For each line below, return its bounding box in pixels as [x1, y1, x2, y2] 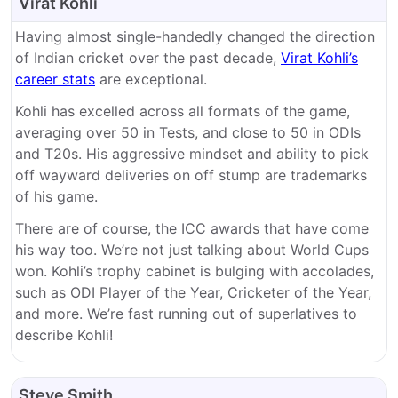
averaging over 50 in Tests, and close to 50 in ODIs [15, 123, 361, 141]
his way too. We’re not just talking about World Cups [15, 241, 369, 259]
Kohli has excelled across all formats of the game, [15, 102, 350, 120]
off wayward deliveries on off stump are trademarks [15, 166, 367, 184]
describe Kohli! [15, 326, 113, 344]
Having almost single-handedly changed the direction [15, 28, 375, 45]
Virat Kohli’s [281, 49, 358, 67]
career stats [15, 70, 95, 88]
